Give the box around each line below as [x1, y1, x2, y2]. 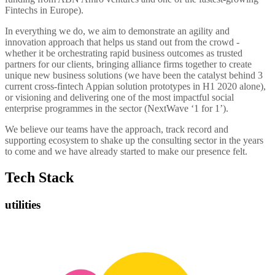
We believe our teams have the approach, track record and [5, 124, 228, 135]
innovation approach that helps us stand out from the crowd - [5, 37, 239, 48]
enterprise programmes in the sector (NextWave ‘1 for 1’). [5, 103, 228, 114]
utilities [5, 198, 41, 212]
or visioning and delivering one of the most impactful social [5, 92, 234, 103]
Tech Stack [5, 169, 74, 186]
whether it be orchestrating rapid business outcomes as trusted [5, 48, 242, 59]
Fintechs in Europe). [5, 5, 83, 16]
